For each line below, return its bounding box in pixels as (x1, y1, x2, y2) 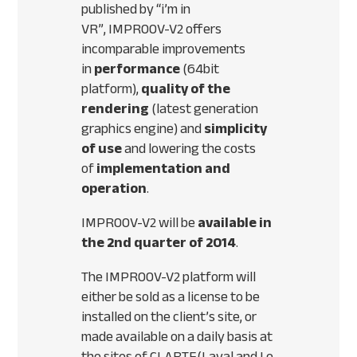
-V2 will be (137, 209, 198, 237)
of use (81, 135, 123, 163)
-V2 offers (164, 15, 222, 43)
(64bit (180, 55, 220, 83)
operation (81, 175, 147, 202)
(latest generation (149, 95, 259, 123)
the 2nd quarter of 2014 (81, 229, 237, 257)
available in (198, 209, 273, 237)
